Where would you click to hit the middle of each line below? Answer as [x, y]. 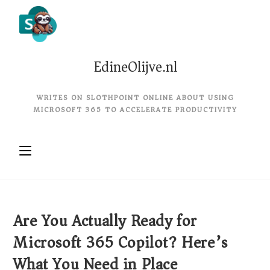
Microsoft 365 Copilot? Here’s [121, 243]
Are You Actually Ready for [105, 221]
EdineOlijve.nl [135, 67]
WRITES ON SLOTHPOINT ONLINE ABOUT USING [135, 98]
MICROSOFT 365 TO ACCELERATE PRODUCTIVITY [135, 110]
